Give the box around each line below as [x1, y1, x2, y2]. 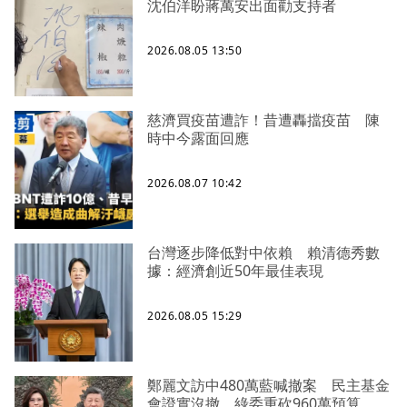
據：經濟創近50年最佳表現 [147, 260, 323, 281]
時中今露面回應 [147, 127, 249, 148]
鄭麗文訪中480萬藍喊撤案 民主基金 [147, 374, 390, 395]
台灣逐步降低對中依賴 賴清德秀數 [147, 242, 380, 263]
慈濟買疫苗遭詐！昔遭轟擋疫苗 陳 [147, 109, 380, 130]
